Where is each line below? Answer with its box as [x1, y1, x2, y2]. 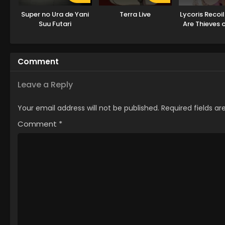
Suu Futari [39, 19, 72, 29]
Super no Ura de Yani [21, 9, 89, 19]
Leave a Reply [18, 78, 73, 90]
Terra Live [120, 9, 151, 19]
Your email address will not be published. [18, 102, 159, 113]
